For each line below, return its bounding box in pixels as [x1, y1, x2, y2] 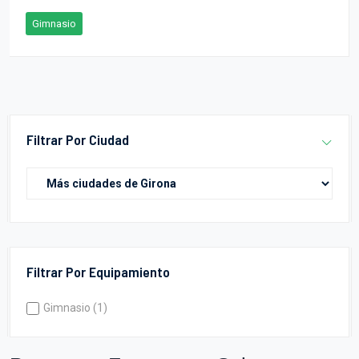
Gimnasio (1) [43, 301, 107, 314]
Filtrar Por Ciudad [26, 131, 129, 148]
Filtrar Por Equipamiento [26, 263, 170, 280]
